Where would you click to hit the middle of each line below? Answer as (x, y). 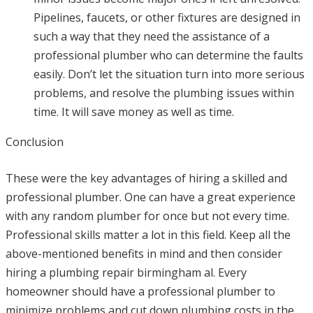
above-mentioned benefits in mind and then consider (144, 254)
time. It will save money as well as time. (134, 112)
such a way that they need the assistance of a (152, 37)
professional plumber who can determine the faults (168, 56)
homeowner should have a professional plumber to (140, 292)
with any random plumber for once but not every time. (147, 216)
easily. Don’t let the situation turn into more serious (169, 74)
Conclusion (35, 142)
